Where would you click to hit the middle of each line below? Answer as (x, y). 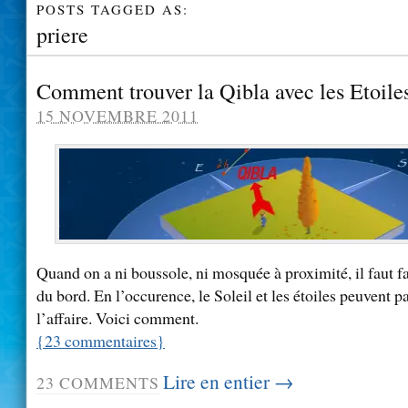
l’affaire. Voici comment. (117, 317)
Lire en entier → (228, 382)
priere (62, 35)
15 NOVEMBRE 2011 (117, 116)
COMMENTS (107, 383)
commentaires (109, 340)
